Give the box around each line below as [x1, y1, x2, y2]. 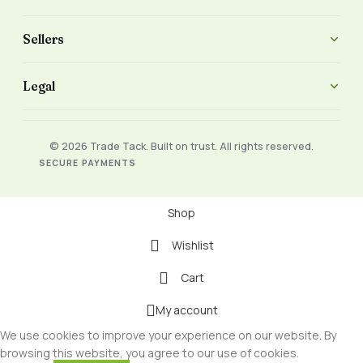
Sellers [23, 31, 64, 47]
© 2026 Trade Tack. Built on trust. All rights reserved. [49, 139, 314, 153]
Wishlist [171, 237, 214, 253]
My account [155, 301, 218, 318]
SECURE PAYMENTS [39, 156, 136, 169]
